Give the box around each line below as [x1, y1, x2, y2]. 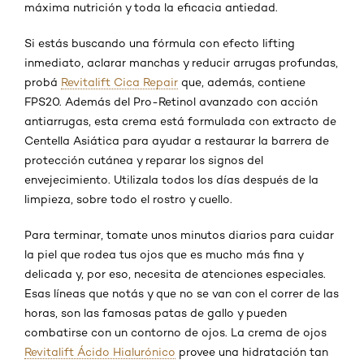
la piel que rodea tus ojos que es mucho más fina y [24, 247, 303, 261]
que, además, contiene [178, 75, 305, 89]
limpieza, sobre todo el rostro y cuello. [24, 192, 236, 206]
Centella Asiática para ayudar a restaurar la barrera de [24, 133, 329, 147]
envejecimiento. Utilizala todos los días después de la [24, 172, 318, 186]
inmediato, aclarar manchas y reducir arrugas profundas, [24, 55, 338, 69]
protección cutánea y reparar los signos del [24, 153, 263, 167]
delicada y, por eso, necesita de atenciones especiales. [24, 266, 326, 280]
